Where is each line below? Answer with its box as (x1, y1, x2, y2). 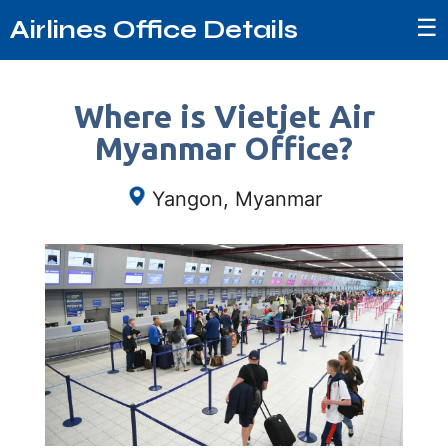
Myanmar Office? (95, 130, 353, 166)
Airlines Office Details (10, 14, 298, 45)
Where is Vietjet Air (73, 98, 375, 134)
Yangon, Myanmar (151, 187, 322, 211)
